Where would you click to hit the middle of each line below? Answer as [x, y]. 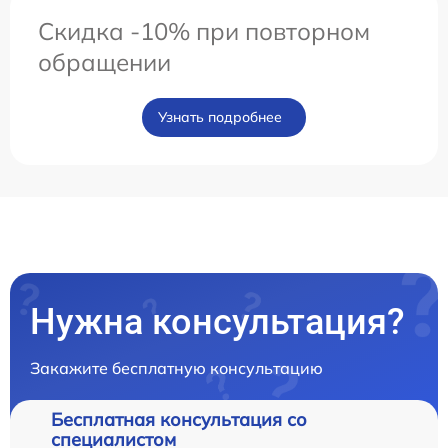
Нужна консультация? [217, 321]
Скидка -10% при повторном [204, 30]
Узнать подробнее [220, 116]
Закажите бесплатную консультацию [176, 367]
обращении [104, 61]
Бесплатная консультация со [179, 419]
